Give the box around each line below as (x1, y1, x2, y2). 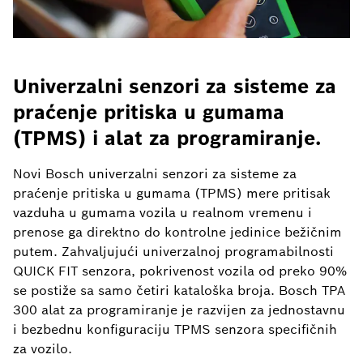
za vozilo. (13, 340, 72, 357)
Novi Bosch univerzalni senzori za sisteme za (13, 164, 297, 182)
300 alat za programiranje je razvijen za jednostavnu (13, 301, 345, 318)
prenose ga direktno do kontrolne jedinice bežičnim (13, 223, 342, 241)
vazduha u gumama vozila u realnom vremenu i (13, 203, 312, 221)
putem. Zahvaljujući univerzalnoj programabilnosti (13, 242, 334, 260)
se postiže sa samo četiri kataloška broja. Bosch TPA (13, 281, 345, 299)
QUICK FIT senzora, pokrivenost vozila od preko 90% (13, 262, 347, 280)
